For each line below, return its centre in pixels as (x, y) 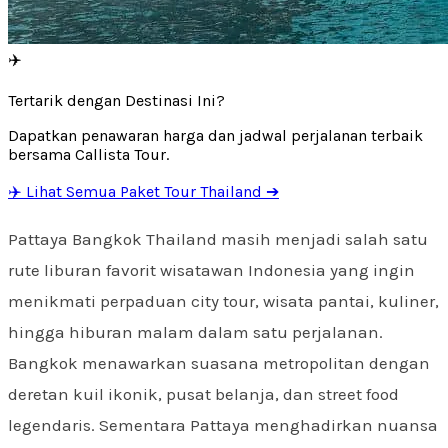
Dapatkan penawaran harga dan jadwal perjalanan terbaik (215, 135)
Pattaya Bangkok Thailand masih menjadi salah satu (218, 238)
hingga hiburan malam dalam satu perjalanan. (195, 331)
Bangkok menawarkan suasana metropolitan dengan (219, 362)
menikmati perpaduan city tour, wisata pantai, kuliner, (223, 300)
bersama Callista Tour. (88, 154)
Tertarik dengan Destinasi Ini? (116, 100)
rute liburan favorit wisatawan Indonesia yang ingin (211, 269)
